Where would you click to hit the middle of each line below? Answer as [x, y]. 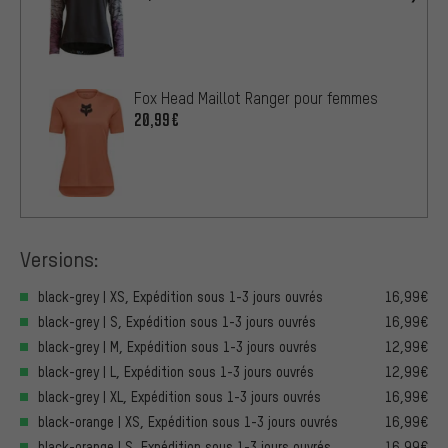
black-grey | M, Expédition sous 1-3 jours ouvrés [177, 346]
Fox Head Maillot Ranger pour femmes [256, 97]
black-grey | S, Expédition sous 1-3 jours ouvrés [177, 321]
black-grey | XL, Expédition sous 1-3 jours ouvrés [179, 396]
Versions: [59, 258]
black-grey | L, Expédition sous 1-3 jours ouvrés [176, 371]
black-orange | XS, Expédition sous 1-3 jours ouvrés [188, 421]
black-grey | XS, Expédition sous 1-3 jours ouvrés [180, 296]
